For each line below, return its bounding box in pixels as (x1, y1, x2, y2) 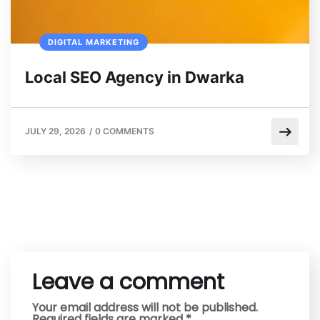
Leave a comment (32, 267, 224, 298)
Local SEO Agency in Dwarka (25, 68, 244, 87)
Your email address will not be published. (32, 299, 258, 316)
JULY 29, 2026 (25, 126, 86, 137)
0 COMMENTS (95, 126, 154, 137)
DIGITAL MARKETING (48, 37, 139, 48)
